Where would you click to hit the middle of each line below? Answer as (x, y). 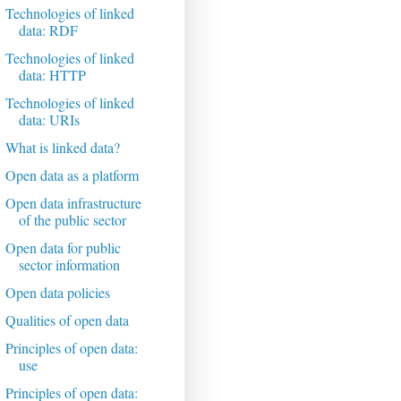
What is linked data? (62, 148)
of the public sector (72, 220)
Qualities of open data (67, 320)
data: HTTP (52, 75)
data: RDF (48, 30)
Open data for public (63, 248)
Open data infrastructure (73, 203)
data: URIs (49, 120)
